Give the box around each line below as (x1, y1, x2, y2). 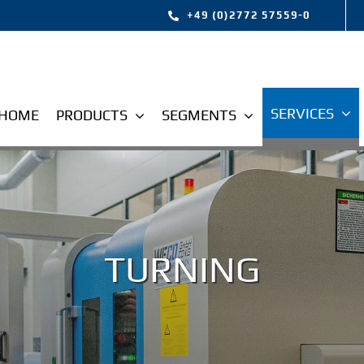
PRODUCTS (55, 106, 128, 123)
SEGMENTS (161, 106, 236, 123)
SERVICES (270, 104, 334, 122)
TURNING (104, 247, 260, 290)
